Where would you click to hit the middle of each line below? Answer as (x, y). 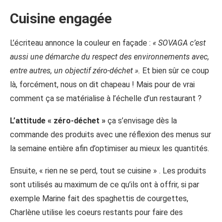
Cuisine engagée (61, 19)
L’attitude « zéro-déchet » (58, 121)
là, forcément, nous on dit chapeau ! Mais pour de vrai (102, 85)
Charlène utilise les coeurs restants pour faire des (96, 213)
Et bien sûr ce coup (175, 71)
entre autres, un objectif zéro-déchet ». (75, 71)
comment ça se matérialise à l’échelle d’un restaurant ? (106, 99)
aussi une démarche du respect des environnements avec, (110, 57)
